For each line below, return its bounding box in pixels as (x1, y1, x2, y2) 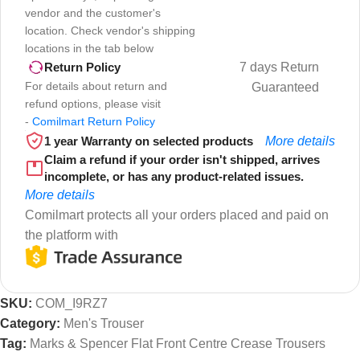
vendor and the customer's (25, 6, 161, 19)
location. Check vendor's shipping (25, 23, 195, 37)
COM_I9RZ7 (35, 297, 108, 311)
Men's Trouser (63, 317, 144, 331)
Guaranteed (251, 80, 319, 94)
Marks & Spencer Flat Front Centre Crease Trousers (30, 337, 325, 351)
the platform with (25, 227, 118, 242)
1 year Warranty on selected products (44, 133, 253, 148)
